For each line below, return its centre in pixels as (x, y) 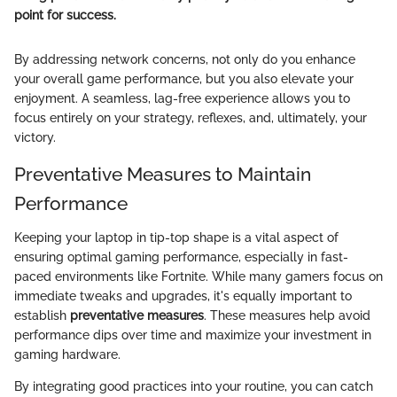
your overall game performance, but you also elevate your (184, 79)
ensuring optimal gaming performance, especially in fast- (181, 257)
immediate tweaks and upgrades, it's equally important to (183, 296)
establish (42, 315)
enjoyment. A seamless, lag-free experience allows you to (182, 99)
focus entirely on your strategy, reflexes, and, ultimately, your (191, 118)
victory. (35, 138)
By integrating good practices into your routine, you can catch (194, 386)
